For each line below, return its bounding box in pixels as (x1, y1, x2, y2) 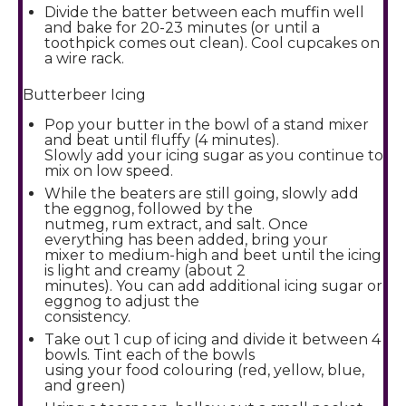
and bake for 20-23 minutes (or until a (44, 19, 320, 36)
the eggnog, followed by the (44, 200, 253, 217)
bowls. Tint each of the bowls (44, 346, 255, 363)
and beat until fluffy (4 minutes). (44, 131, 279, 149)
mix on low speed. (44, 162, 173, 179)
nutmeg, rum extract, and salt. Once (44, 216, 308, 233)
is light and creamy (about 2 (44, 262, 246, 279)
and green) (44, 377, 126, 394)
